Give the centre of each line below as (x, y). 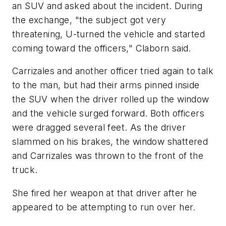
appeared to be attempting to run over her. (104, 207)
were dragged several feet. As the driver (99, 128)
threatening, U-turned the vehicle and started (108, 34)
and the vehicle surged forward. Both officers (108, 114)
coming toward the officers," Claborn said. (102, 48)
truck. (25, 170)
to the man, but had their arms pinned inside (106, 85)
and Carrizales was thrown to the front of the (108, 156)
